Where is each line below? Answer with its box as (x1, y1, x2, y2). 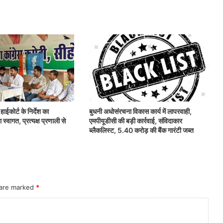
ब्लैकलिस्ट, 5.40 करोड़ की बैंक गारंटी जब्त (89, 126, 194, 135)
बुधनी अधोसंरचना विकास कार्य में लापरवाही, (89, 107, 192, 116)
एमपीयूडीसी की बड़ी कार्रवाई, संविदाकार (89, 116, 182, 125)
